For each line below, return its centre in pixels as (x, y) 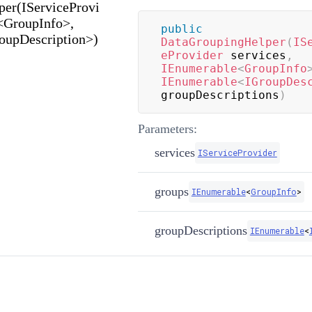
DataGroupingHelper (223, 42)
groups (171, 191)
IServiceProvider (237, 152)
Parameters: (167, 128)
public (181, 29)
